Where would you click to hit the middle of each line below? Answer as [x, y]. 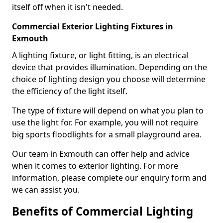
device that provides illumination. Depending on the [110, 67]
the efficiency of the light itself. [70, 91]
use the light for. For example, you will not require [105, 122]
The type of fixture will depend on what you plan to [108, 110]
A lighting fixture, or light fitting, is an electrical [100, 55]
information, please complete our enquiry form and [109, 177]
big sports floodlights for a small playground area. [107, 134]
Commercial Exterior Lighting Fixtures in [93, 26]
